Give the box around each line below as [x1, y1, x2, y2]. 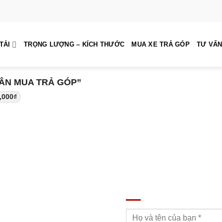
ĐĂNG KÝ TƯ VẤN [126, 180, 204, 190]
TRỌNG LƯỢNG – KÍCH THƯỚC [24, 41, 125, 48]
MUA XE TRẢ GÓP [131, 41, 190, 48]
